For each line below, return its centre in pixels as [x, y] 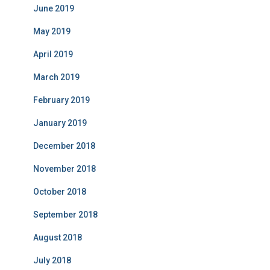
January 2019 [60, 123]
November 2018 [64, 169]
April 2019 [53, 54]
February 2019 [61, 100]
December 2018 [64, 146]
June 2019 [54, 8]
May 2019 [52, 31]
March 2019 [56, 77]
